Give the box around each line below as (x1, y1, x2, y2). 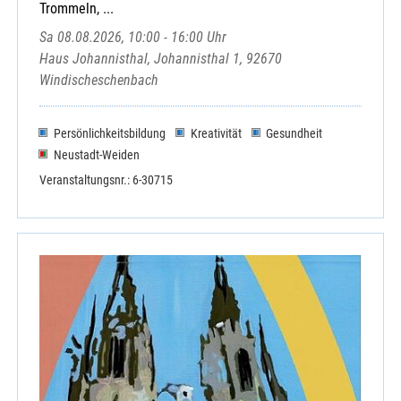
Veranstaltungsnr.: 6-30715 (39, 172, 173, 187)
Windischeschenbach (39, 72, 158, 90)
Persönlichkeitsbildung (53, 125, 166, 141)
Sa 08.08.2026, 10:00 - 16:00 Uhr (39, 29, 226, 47)
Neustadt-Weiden (53, 147, 140, 162)
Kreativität (190, 125, 242, 141)
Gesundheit (266, 125, 323, 141)
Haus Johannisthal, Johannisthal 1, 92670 (39, 50, 282, 68)
